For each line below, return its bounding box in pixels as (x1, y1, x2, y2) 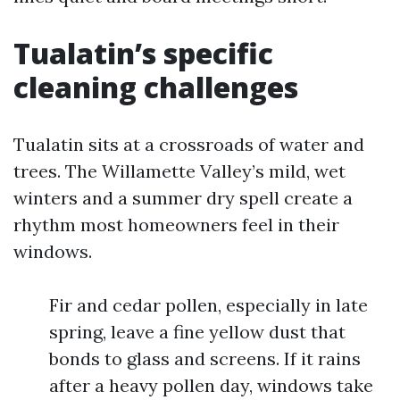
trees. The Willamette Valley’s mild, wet (13, 160, 346, 182)
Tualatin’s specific (13, 34, 273, 72)
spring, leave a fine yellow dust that (49, 321, 346, 343)
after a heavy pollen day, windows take (49, 374, 373, 396)
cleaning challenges (13, 68, 298, 106)
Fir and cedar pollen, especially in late (49, 294, 368, 316)
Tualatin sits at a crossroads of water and (13, 133, 364, 155)
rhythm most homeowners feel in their (13, 213, 339, 236)
